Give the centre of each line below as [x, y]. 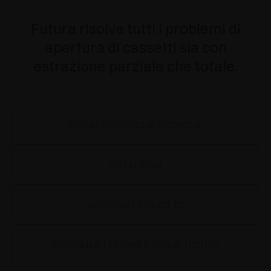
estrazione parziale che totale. [135, 66]
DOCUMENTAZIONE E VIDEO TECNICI [135, 244]
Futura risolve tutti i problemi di [135, 28]
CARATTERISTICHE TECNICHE [135, 125]
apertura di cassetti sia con [135, 47]
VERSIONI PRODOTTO [135, 204]
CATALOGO [135, 165]
